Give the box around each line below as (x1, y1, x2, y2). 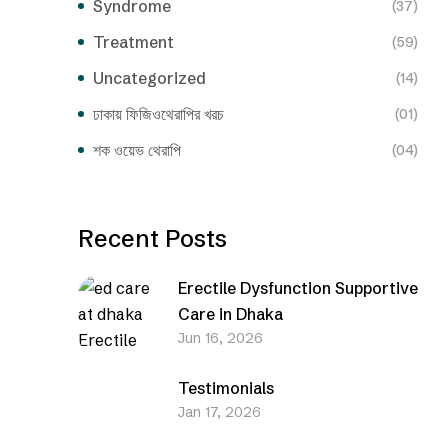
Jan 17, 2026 (178, 402, 261, 421)
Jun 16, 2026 (178, 328, 263, 347)
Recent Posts (78, 223, 227, 253)
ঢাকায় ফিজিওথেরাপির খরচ (93, 103, 224, 124)
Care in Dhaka (178, 303, 283, 324)
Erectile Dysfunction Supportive (178, 277, 418, 298)
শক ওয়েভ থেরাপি (93, 139, 181, 160)
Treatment (93, 31, 174, 52)
